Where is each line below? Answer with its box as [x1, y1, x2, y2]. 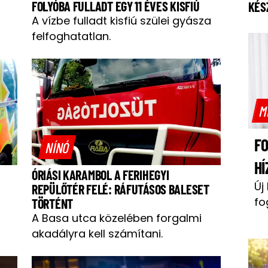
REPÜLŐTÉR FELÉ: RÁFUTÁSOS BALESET [32, 181, 209, 197]
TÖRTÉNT [32, 195, 74, 211]
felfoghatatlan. [32, 28, 111, 44]
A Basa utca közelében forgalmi [32, 210, 202, 226]
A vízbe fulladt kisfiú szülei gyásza [32, 13, 211, 28]
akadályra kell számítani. [32, 226, 163, 241]
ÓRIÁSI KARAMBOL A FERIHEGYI [32, 166, 169, 182]
